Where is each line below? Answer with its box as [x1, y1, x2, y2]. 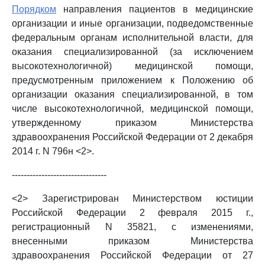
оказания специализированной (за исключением [12, 47, 253, 57]
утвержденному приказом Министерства [12, 118, 253, 128]
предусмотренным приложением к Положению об [12, 75, 253, 85]
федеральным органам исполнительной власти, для [12, 33, 253, 43]
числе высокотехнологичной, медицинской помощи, [12, 104, 253, 114]
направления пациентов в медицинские [56, 4, 253, 14]
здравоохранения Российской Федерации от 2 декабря [12, 132, 253, 142]
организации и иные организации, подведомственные [12, 18, 253, 28]
